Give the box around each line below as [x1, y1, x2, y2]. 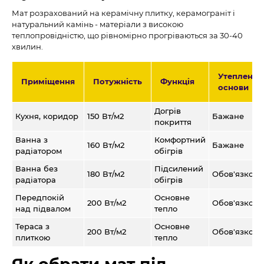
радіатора [15, 175, 56, 184]
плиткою [15, 233, 50, 242]
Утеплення [218, 71, 263, 81]
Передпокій [15, 193, 64, 202]
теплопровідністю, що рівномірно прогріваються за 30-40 [12, 31, 243, 40]
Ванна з [15, 135, 48, 144]
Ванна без [15, 164, 58, 173]
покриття [154, 117, 192, 127]
